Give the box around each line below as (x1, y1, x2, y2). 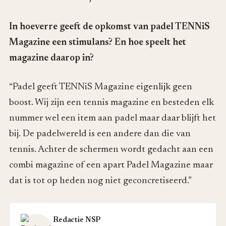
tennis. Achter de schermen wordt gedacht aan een (9, 145, 213, 155)
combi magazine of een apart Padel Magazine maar (9, 160, 213, 171)
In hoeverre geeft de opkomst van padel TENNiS (9, 22, 210, 32)
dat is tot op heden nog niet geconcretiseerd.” (9, 176, 192, 186)
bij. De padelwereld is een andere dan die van (9, 129, 191, 139)
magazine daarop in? (9, 53, 94, 63)
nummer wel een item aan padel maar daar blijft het (9, 114, 216, 124)
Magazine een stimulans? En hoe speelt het (9, 37, 186, 47)
